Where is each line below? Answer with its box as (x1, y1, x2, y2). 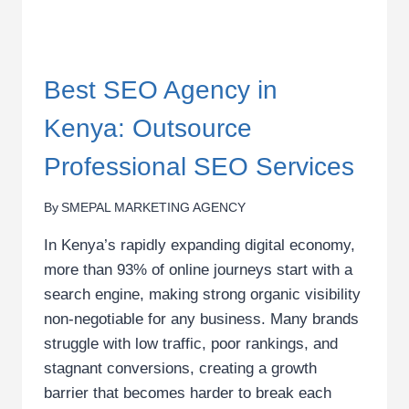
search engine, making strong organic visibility (44, 286, 361, 304)
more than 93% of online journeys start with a (44, 261, 352, 279)
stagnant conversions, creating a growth (44, 360, 317, 378)
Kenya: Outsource (44, 113, 252, 142)
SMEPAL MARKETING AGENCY (61, 201, 246, 215)
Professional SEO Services (44, 152, 354, 181)
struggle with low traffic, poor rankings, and (44, 335, 338, 353)
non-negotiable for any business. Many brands (44, 310, 359, 329)
